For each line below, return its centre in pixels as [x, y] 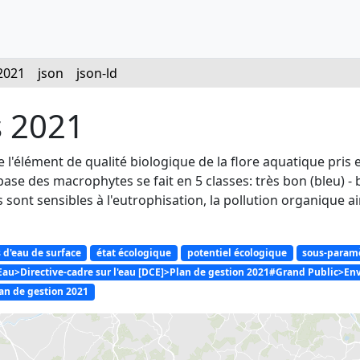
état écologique [134, 253]
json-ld [97, 73]
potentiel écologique [237, 253]
